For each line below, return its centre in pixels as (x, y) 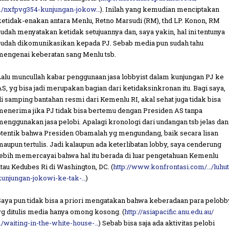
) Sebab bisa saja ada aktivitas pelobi (157, 223)
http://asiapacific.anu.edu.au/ (169, 212)
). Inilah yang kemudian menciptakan (160, 9)
